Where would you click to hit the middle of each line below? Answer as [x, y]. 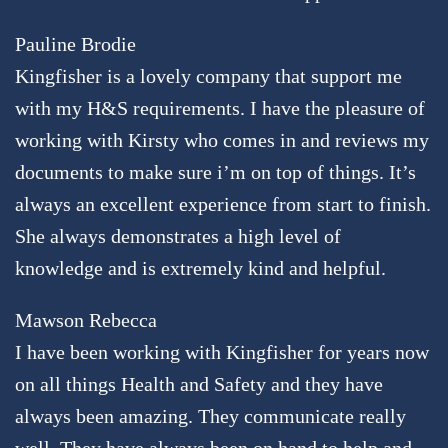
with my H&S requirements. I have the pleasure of [220, 107]
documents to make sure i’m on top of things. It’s [215, 171]
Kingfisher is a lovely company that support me [208, 75]
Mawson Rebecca [86, 319]
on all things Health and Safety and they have [199, 383]
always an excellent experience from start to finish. [223, 203]
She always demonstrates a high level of [178, 235]
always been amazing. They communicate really [210, 415]
